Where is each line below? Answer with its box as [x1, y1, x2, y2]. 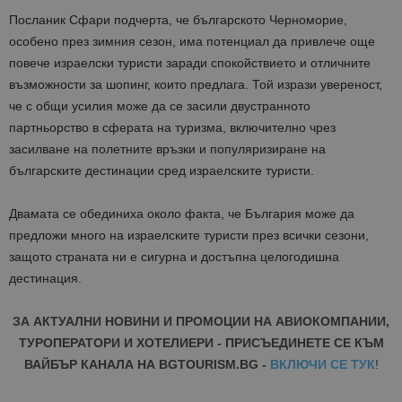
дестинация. [9, 271, 82, 286]
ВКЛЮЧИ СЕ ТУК [269, 357, 375, 372]
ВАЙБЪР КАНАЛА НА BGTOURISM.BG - [23, 357, 267, 372]
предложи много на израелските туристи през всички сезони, [9, 228, 369, 243]
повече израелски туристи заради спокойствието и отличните [9, 56, 371, 71]
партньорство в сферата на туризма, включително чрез [9, 120, 336, 135]
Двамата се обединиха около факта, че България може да [9, 206, 354, 222]
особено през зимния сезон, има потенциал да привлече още [9, 34, 375, 49]
